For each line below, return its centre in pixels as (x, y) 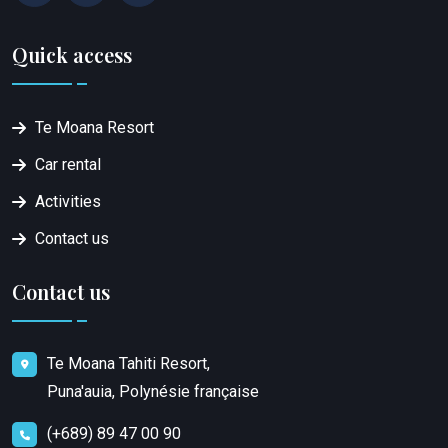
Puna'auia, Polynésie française (153, 391)
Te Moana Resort (94, 127)
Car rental (68, 164)
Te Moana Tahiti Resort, (128, 363)
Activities (68, 201)
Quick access (72, 54)
